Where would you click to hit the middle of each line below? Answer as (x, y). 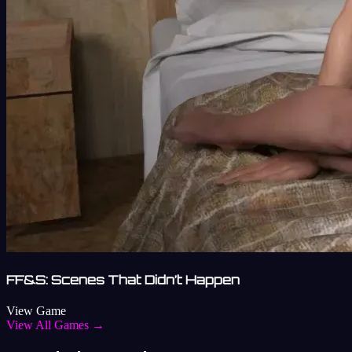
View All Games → (55, 325)
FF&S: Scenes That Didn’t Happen (123, 280)
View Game (36, 311)
